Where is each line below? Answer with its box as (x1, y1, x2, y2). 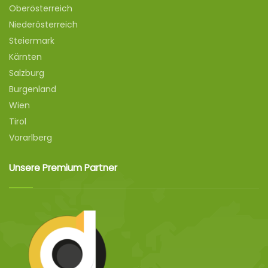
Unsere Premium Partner (9, 162, 117, 174)
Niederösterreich (9, 19, 78, 31)
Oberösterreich (9, 2, 72, 14)
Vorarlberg (9, 132, 52, 144)
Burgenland (9, 83, 56, 95)
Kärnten (9, 51, 42, 63)
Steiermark (9, 35, 54, 47)
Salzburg (9, 67, 44, 79)
